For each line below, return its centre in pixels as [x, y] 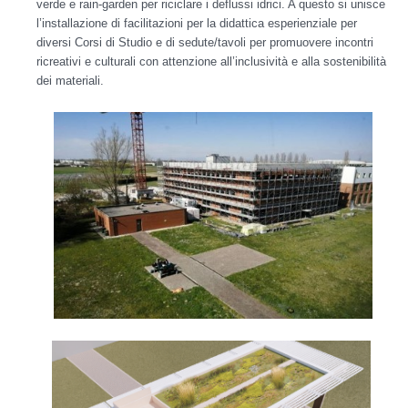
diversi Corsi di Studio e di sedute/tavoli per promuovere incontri [205, 42]
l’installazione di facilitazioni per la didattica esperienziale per [197, 23]
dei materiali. [70, 80]
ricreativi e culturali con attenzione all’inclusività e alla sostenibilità [211, 61]
